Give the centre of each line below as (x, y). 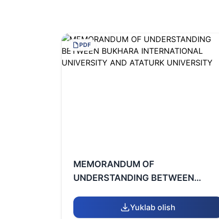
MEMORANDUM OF (114, 164)
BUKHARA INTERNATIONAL (131, 191)
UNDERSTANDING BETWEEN (134, 178)
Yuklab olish (153, 207)
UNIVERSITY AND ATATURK (131, 205)
